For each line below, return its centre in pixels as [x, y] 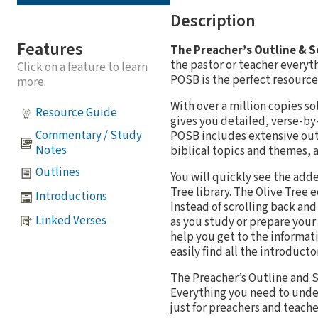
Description [213, 21]
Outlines [58, 173]
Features [50, 49]
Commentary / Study [89, 135]
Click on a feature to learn [82, 67]
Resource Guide [76, 113]
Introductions [71, 197]
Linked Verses [71, 221]
